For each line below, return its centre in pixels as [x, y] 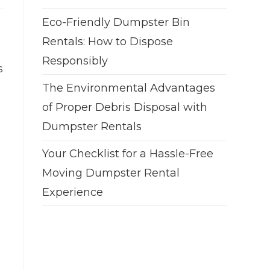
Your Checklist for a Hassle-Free [128, 154]
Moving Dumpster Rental [111, 173]
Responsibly [75, 61]
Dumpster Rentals [92, 127]
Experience [73, 192]
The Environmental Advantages [129, 88]
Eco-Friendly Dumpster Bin [116, 22]
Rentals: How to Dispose [108, 42]
